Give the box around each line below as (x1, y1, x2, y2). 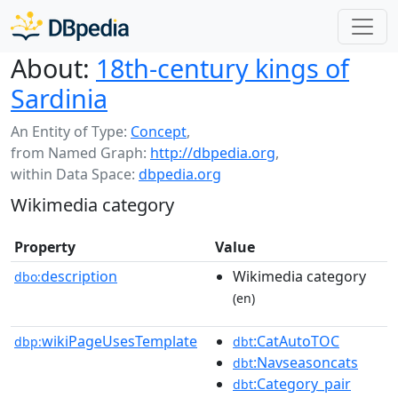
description (41, 267, 117, 286)
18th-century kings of (96, 51, 349, 85)
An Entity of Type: (11, 122, 131, 141)
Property (14, 237, 76, 257)
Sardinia (11, 81, 107, 115)
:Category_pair (253, 374, 351, 394)
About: (11, 51, 90, 85)
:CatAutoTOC (253, 331, 339, 351)
